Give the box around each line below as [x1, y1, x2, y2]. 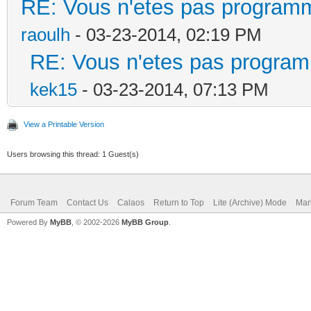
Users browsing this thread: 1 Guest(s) [7, 149, 139, 158]
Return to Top [153, 197, 204, 208]
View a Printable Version [24, 119, 104, 128]
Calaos [117, 197, 144, 208]
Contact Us [67, 197, 108, 208]
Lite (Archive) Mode [213, 197, 287, 208]
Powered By [7, 217, 50, 226]
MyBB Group [121, 217, 169, 226]
